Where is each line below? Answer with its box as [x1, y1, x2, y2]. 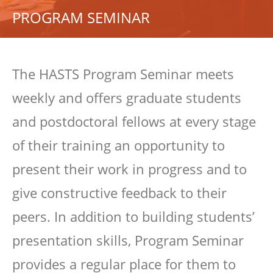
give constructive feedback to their [12, 183, 227, 202]
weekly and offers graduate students [12, 88, 241, 107]
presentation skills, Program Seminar [12, 231, 244, 249]
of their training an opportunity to [12, 136, 225, 154]
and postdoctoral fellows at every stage [12, 112, 256, 130]
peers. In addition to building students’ [12, 207, 255, 225]
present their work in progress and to [12, 160, 247, 178]
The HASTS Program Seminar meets [12, 65, 234, 83]
